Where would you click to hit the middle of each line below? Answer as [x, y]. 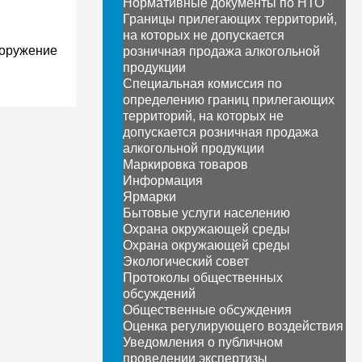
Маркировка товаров [186, 164]
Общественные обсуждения [208, 309]
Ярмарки [150, 196]
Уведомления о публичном [203, 341]
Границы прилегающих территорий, [230, 18]
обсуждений [160, 293]
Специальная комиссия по [203, 83]
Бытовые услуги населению [207, 212]
